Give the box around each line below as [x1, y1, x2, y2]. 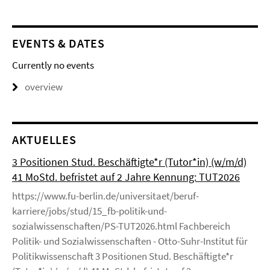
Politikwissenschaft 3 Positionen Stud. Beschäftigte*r [12, 250, 233, 263]
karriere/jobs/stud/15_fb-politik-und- [12, 204, 167, 218]
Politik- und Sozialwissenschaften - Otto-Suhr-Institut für [12, 234, 248, 248]
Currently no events [12, 58, 94, 72]
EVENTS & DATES [12, 36, 105, 51]
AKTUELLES [12, 132, 77, 147]
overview [25, 80, 63, 93]
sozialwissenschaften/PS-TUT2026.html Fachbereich [12, 219, 230, 233]
